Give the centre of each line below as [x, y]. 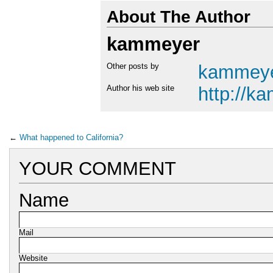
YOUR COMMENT [97, 168]
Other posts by [133, 66]
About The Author [179, 16]
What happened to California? [71, 137]
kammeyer [153, 44]
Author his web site [140, 88]
